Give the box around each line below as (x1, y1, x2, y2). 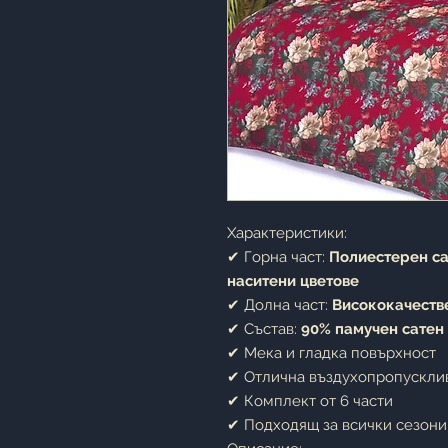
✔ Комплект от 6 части (227, 391, 393, 410)
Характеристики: (227, 223, 347, 242)
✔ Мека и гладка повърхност (227, 343, 436, 362)
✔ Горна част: (227, 247, 329, 266)
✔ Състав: (227, 319, 301, 338)
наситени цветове (227, 271, 359, 290)
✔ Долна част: (227, 295, 332, 314)
